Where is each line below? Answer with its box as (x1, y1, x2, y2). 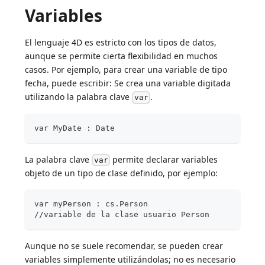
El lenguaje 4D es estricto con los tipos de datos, (25, 36, 217, 48)
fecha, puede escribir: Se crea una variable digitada (25, 77, 231, 89)
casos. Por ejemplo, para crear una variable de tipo (25, 63, 228, 75)
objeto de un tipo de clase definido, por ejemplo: (25, 167, 218, 179)
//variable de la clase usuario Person (34, 210, 210, 219)
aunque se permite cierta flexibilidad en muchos (25, 50, 218, 62)
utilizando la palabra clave (25, 91, 132, 102)
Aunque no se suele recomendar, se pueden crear (25, 240, 224, 252)
